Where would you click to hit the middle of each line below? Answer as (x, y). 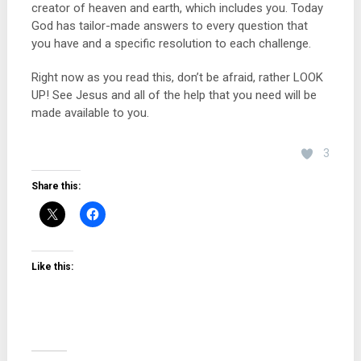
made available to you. (90, 113)
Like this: (52, 267)
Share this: (56, 186)
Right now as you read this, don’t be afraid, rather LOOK (177, 77)
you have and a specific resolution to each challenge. (171, 44)
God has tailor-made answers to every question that (169, 26)
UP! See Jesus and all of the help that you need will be (174, 95)
